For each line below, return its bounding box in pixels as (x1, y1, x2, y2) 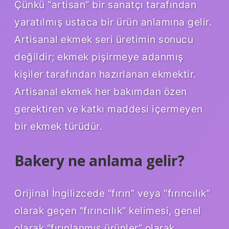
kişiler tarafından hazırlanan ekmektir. (14, 68, 196, 81)
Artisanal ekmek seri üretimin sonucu (14, 33, 193, 46)
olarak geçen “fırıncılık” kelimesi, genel (14, 204, 201, 217)
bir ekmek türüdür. (14, 120, 102, 133)
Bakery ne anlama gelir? (14, 151, 185, 171)
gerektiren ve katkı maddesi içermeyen (14, 103, 203, 116)
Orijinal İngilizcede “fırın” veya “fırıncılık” (14, 187, 210, 200)
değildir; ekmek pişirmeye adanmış (14, 51, 184, 63)
